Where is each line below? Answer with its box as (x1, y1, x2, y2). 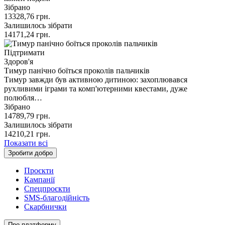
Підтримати (4, 48, 45, 57)
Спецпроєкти (24, 184, 70, 193)
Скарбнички (24, 202, 67, 211)
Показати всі (4, 138, 48, 147)
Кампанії (24, 175, 55, 184)
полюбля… (4, 93, 42, 102)
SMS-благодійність (24, 193, 89, 202)
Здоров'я (4, 57, 33, 66)
